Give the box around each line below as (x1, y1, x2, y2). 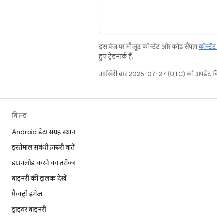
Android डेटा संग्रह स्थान (12, 127, 75, 136)
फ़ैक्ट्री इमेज (12, 189, 42, 198)
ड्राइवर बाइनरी (12, 205, 46, 214)
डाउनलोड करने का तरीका (12, 158, 76, 167)
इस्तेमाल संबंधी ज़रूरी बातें (12, 143, 75, 152)
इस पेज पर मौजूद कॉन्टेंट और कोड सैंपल (99, 43, 199, 51)
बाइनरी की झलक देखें (12, 174, 66, 183)
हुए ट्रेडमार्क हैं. (99, 52, 133, 61)
